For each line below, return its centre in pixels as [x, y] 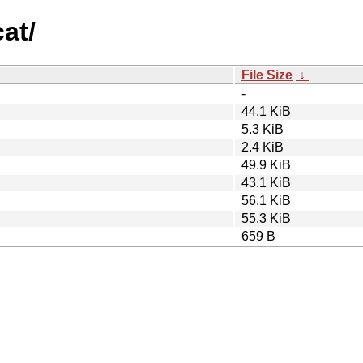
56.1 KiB [266, 200]
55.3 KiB [266, 218]
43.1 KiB [266, 182]
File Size [267, 75]
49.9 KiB [266, 164]
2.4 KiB [263, 147]
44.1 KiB [266, 111]
